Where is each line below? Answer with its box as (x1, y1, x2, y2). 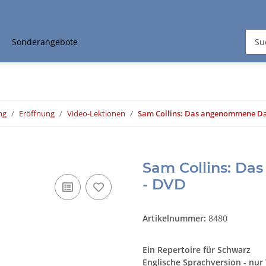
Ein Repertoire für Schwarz (142, 244, 251, 256)
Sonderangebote (11, 36, 78, 48)
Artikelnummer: (142, 213, 208, 224)
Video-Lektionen (67, 108, 125, 119)
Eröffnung (19, 108, 55, 119)
